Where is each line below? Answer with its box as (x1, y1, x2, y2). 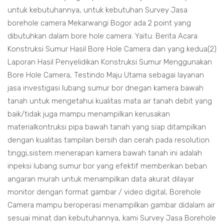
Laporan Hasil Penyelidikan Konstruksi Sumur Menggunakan (7, 57, 212, 66)
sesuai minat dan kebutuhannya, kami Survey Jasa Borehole (7, 213, 216, 222)
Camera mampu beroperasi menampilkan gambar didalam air (7, 200, 215, 209)
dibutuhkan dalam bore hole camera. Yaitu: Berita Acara (7, 31, 197, 40)
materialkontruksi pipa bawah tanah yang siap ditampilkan (7, 122, 206, 131)
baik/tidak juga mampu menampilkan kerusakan (7, 109, 170, 118)
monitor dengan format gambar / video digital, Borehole (7, 187, 201, 196)
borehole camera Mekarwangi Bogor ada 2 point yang (7, 18, 191, 27)
